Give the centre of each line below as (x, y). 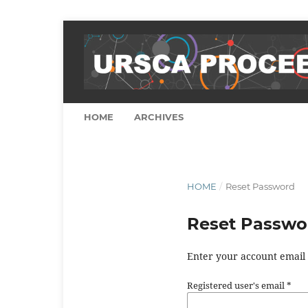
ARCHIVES (159, 117)
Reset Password (260, 186)
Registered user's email (237, 285)
